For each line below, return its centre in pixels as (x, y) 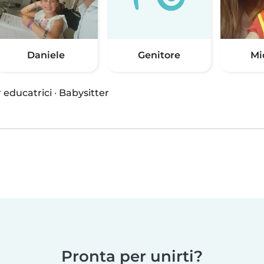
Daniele (46, 55)
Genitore (159, 55)
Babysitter (84, 93)
